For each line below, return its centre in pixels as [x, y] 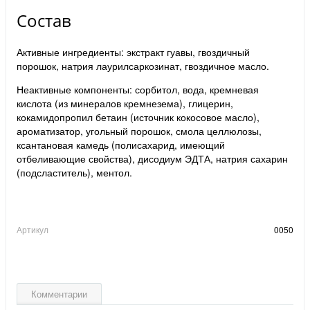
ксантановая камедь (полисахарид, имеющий [121, 145]
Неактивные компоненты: [74, 90]
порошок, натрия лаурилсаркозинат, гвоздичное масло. [143, 66]
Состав [44, 20]
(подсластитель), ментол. [74, 173]
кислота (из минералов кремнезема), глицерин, [125, 103]
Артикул [33, 230]
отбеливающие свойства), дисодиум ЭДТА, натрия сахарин [152, 159]
